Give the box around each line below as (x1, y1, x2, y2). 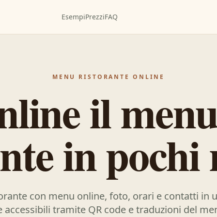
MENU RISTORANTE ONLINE (52, 73, 165, 81)
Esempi (61, 12, 85, 21)
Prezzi (85, 12, 105, 21)
